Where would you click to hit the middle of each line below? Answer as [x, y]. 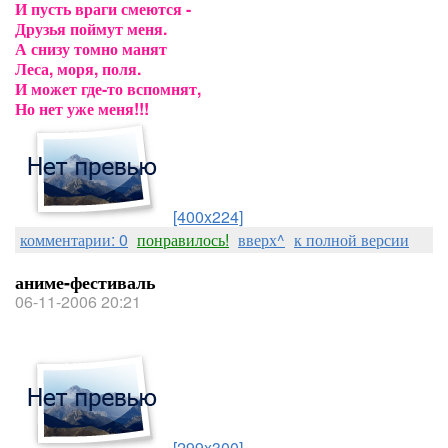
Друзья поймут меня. [91, 28]
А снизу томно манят [91, 48]
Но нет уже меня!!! [82, 108]
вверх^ [261, 239]
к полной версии [351, 239]
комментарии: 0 [74, 239]
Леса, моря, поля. [78, 68]
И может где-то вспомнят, [108, 88]
